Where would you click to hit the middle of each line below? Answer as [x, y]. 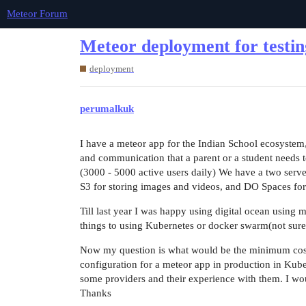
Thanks [96, 293]
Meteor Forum [37, 14]
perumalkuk [107, 109]
